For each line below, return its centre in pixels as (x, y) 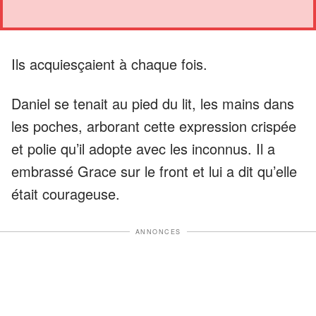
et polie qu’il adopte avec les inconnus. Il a (143, 148)
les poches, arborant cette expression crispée (154, 126)
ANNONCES (158, 231)
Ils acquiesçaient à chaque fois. (109, 63)
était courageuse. (66, 193)
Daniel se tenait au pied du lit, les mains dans (153, 103)
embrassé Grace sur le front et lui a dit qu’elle (154, 171)
